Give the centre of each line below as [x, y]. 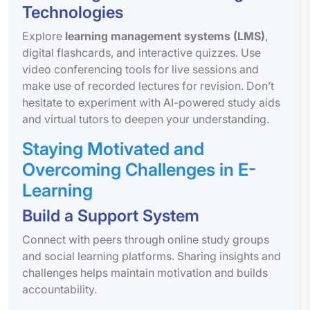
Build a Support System [111, 215]
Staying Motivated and [113, 148]
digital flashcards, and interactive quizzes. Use [142, 52]
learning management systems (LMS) [165, 36]
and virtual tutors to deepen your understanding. [146, 119]
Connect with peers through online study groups [146, 239]
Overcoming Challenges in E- [139, 169]
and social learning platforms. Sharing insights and [152, 256]
